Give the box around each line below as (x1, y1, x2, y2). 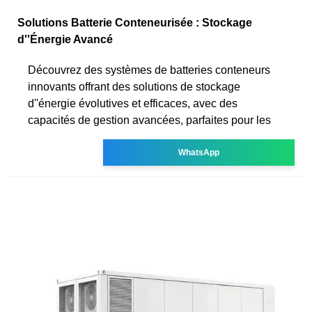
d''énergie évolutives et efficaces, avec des (28, 97, 237, 109)
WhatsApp (178, 147, 220, 157)
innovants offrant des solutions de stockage (28, 80, 240, 93)
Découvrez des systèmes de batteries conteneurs (28, 63, 270, 76)
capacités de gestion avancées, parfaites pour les (28, 114, 271, 126)
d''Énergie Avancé (17, 33, 113, 45)
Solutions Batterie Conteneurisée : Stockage (17, 16, 252, 29)
